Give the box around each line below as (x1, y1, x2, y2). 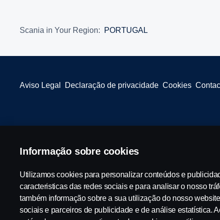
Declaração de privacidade (65, 81, 159, 89)
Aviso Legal (20, 81, 61, 89)
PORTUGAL (104, 26, 148, 34)
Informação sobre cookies (20, 146, 139, 157)
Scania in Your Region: (20, 26, 100, 34)
